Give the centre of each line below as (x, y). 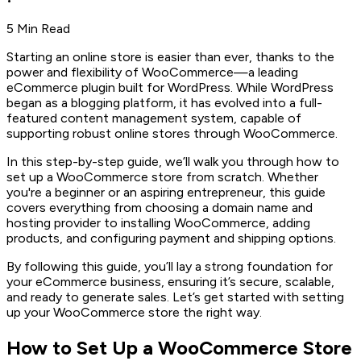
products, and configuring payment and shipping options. (171, 238)
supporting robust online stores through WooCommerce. (172, 133)
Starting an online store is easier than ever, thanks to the (170, 56)
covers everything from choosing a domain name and (160, 207)
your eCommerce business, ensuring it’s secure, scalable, (170, 281)
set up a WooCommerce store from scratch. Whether (162, 176)
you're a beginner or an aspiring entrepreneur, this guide (166, 192)
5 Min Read (38, 28)
